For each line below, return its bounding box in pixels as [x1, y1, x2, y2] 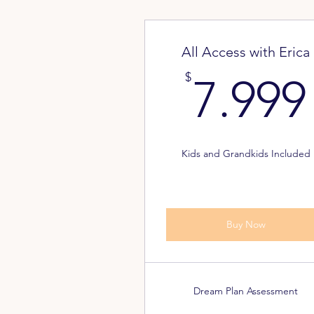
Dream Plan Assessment [193, 285, 299, 297]
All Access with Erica [182, 43, 310, 60]
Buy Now [226, 218, 266, 231]
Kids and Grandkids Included [181, 147, 310, 160]
